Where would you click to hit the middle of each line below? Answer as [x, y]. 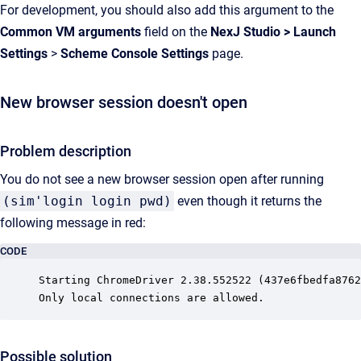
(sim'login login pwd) [87, 201]
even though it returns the [248, 201]
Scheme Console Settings [135, 54]
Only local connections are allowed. [151, 298]
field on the [176, 32]
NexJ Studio [245, 32]
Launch [315, 32]
